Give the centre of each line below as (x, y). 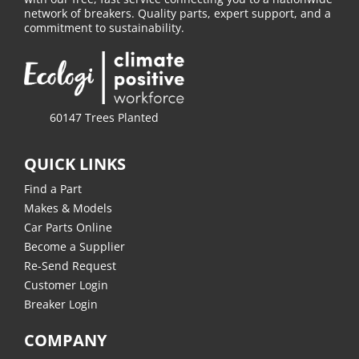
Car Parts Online (68, 227)
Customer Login (66, 285)
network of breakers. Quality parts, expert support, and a (177, 13)
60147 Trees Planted (104, 117)
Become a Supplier (75, 246)
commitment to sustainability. (104, 28)
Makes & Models (68, 208)
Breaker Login (61, 304)
